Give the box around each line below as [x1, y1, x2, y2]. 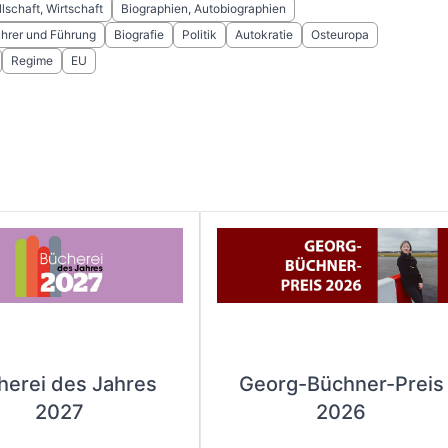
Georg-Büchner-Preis [238, 372, 444, 397]
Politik [181, 27, 217, 42]
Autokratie [234, 27, 293, 42]
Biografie [113, 27, 164, 42]
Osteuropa [310, 27, 369, 42]
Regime [10, 53, 53, 68]
